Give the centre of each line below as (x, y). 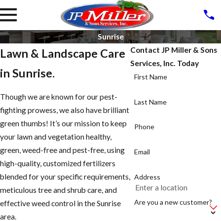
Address (147, 177)
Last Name (150, 102)
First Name (150, 76)
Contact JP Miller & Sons (174, 50)
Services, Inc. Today (165, 63)
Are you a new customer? (173, 202)
